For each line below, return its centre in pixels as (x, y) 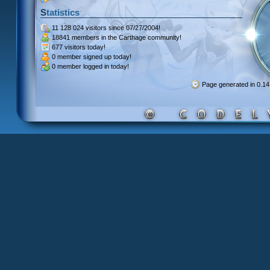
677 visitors (69, 47)
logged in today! (105, 66)
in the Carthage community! (140, 37)
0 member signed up (82, 57)
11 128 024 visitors (79, 28)
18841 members (76, 37)
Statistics (63, 12)
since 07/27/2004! (133, 28)
